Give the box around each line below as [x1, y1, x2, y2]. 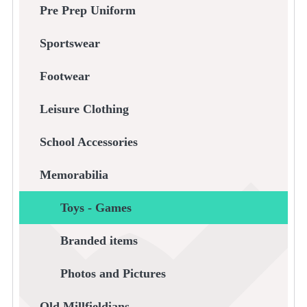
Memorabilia [39, 168, 108, 182]
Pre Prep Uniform [39, 3, 136, 18]
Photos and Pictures [60, 267, 166, 281]
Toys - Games [60, 201, 132, 215]
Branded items [60, 234, 138, 248]
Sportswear [39, 36, 100, 51]
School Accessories [39, 135, 138, 149]
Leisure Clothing [39, 102, 129, 116]
